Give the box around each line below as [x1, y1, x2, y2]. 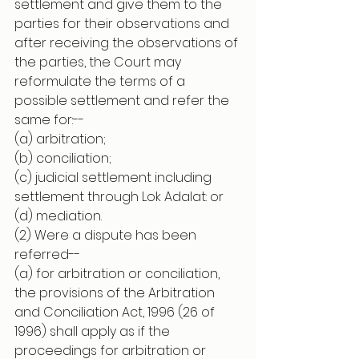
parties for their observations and [14, 14, 232, 33]
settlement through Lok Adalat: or [14, 188, 224, 206]
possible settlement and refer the [14, 91, 232, 110]
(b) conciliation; [14, 149, 111, 167]
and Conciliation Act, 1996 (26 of [14, 303, 218, 321]
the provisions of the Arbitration [14, 284, 218, 302]
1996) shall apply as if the [14, 322, 173, 341]
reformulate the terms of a [14, 72, 188, 91]
